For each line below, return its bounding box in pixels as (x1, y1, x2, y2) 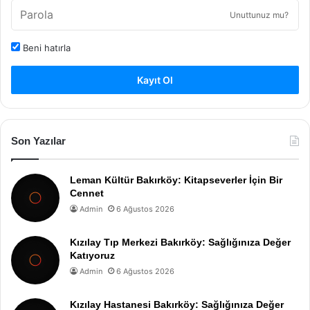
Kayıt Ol (137, 73, 173, 86)
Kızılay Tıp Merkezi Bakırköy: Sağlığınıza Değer (70, 236, 291, 248)
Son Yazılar (11, 134, 66, 147)
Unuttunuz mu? (230, 9, 289, 20)
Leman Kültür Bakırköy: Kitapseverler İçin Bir (70, 174, 282, 185)
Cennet (70, 187, 104, 199)
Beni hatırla (20, 42, 71, 53)
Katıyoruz (70, 249, 115, 261)
